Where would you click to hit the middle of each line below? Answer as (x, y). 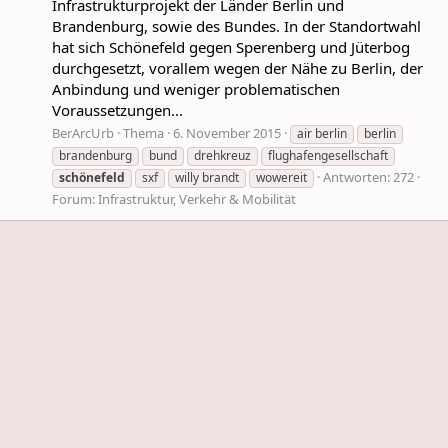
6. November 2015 (227, 133)
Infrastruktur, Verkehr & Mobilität (197, 199)
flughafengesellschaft (328, 156)
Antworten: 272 (368, 177)
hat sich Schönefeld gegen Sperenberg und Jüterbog (231, 46)
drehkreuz (222, 156)
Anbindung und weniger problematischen (196, 88)
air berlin (322, 134)
